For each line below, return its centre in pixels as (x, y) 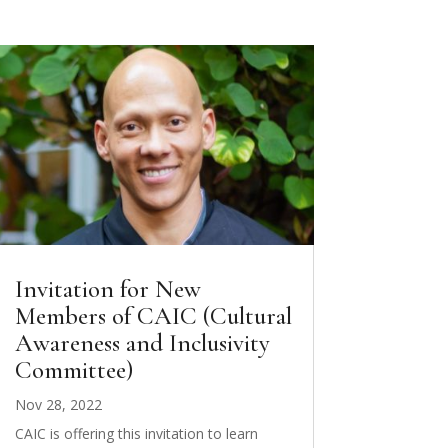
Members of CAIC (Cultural (153, 315)
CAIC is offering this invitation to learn (136, 433)
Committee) (73, 369)
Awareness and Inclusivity (142, 342)
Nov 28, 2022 (58, 404)
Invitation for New (107, 288)
